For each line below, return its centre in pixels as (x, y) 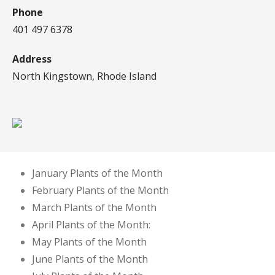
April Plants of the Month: (91, 224)
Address (32, 59)
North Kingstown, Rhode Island (84, 76)
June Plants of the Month (90, 259)
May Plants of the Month (89, 242)
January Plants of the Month (97, 173)
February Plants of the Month (100, 190)
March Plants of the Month (94, 207)
